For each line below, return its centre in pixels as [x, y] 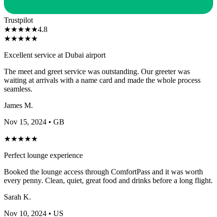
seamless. [18, 89]
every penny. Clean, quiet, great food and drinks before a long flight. [108, 180]
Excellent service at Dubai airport [55, 55]
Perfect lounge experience [43, 155]
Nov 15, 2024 [25, 122]
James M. [18, 105]
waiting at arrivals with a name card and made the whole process [102, 80]
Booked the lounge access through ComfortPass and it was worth [103, 171]
